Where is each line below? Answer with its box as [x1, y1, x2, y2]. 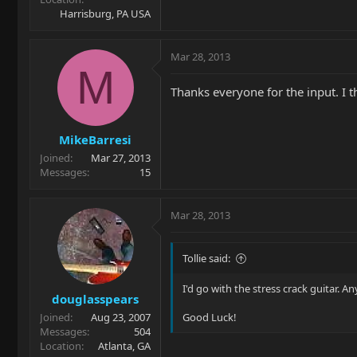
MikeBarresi [59, 131, 131, 147]
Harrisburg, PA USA [60, 6, 151, 21]
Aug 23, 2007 [91, 309, 151, 324]
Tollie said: [182, 251, 230, 265]
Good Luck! [182, 310, 237, 324]
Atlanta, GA [98, 338, 151, 353]
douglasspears [52, 290, 139, 307]
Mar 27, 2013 [91, 151, 151, 165]
